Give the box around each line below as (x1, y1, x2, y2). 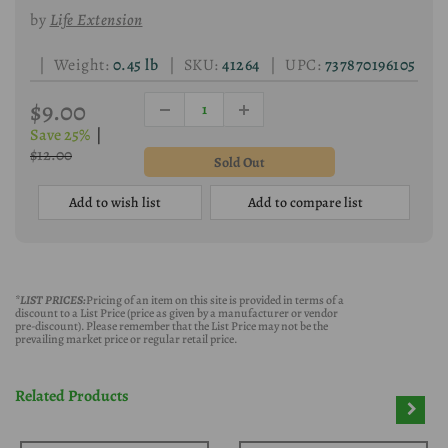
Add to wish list (69, 193, 161, 213)
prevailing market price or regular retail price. (15, 331, 237, 348)
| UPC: (261, 54, 321, 77)
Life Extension (49, 8, 143, 31)
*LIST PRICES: (15, 292, 86, 309)
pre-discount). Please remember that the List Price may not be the (15, 318, 328, 335)
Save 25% (30, 124, 90, 147)
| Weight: (30, 54, 109, 77)
